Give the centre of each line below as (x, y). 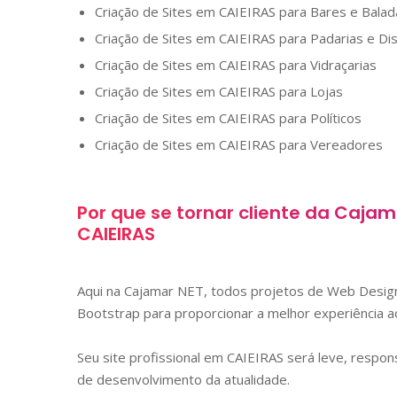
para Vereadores (329, 144)
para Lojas (309, 91)
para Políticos (319, 117)
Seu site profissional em (152, 357)
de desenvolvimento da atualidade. (183, 379)
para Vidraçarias (326, 64)
